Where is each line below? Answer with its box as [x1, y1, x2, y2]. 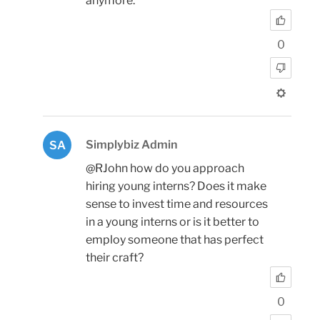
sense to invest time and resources [86, 196, 268, 211]
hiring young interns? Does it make [86, 179, 266, 193]
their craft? [86, 250, 144, 264]
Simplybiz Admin [86, 137, 177, 151]
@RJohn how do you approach [86, 161, 244, 175]
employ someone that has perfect [86, 232, 264, 246]
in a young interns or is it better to [86, 214, 259, 229]
